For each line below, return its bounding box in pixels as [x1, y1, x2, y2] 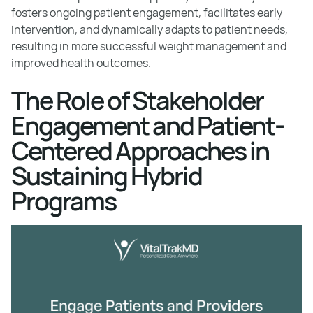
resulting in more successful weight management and [11, 38, 286, 54]
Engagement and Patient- [11, 108, 284, 143]
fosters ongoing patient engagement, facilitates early [11, 4, 282, 20]
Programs [11, 183, 116, 218]
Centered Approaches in [11, 133, 269, 168]
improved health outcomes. [11, 54, 151, 71]
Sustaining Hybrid [11, 158, 202, 193]
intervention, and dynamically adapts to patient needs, [11, 21, 288, 37]
